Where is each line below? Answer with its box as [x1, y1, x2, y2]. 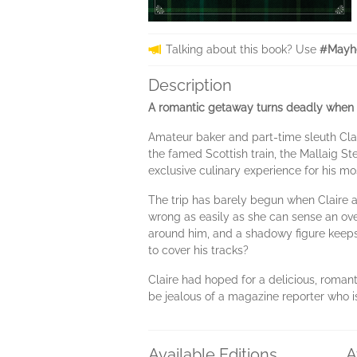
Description [148, 76, 232, 95]
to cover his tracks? [148, 244, 252, 257]
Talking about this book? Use [166, 43, 320, 56]
